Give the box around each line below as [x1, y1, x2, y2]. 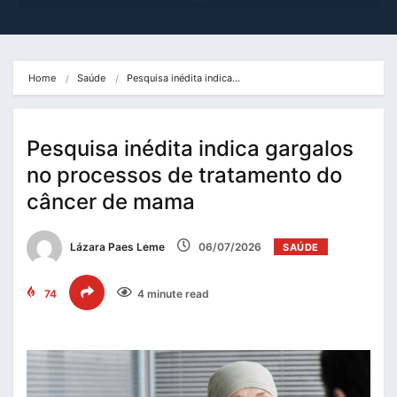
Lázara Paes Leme [67, 240, 165, 254]
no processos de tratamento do [27, 162, 342, 189]
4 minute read [137, 287, 209, 301]
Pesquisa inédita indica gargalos [27, 136, 354, 162]
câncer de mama [27, 189, 195, 215]
